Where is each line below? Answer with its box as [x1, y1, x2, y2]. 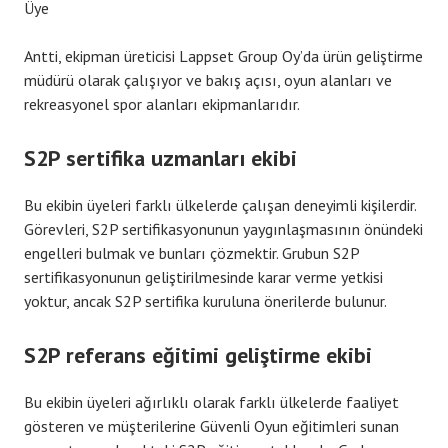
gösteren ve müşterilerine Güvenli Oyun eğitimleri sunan [24, 415, 399, 436]
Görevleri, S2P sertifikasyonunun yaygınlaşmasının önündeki [24, 218, 423, 239]
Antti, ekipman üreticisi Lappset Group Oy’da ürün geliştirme [24, 45, 423, 66]
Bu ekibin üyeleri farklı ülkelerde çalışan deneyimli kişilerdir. [24, 194, 416, 215]
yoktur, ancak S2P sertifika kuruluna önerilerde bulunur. [24, 290, 387, 311]
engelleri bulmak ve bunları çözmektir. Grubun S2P [24, 242, 359, 263]
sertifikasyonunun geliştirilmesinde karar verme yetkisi [24, 266, 383, 287]
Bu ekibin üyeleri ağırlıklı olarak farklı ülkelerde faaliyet [24, 391, 399, 412]
